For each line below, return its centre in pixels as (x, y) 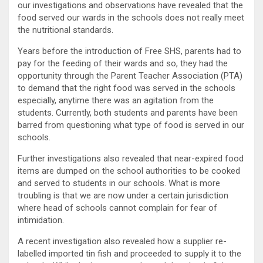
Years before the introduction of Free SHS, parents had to (129, 51)
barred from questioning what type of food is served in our (131, 125)
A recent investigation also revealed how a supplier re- (122, 241)
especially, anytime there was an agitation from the (116, 100)
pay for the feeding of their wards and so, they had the (123, 63)
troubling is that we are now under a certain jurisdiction (123, 195)
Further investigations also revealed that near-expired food (131, 158)
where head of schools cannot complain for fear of (117, 208)
